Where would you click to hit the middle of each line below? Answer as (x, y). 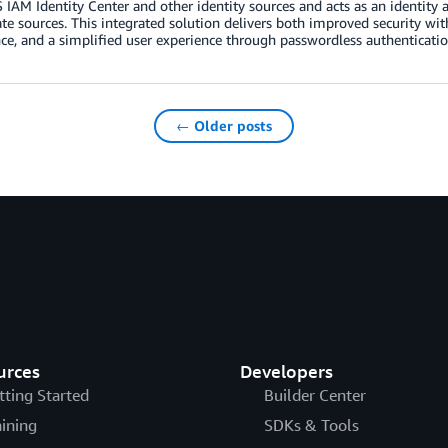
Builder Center (314, 394)
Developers (286, 370)
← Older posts (224, 125)
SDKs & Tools (311, 424)
